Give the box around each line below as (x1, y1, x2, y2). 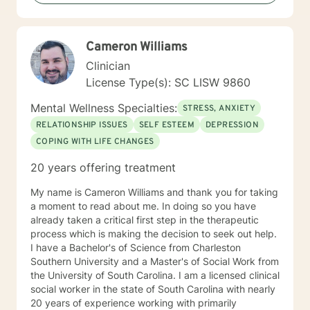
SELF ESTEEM (138, 120, 195, 131)
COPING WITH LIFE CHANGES (36, 136, 154, 147)
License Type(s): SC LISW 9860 (86, 75, 250, 89)
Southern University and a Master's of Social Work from (30, 255, 279, 267)
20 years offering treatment (30, 161, 176, 174)
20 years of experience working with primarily (30, 297, 237, 309)
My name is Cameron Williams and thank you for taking (30, 186, 278, 198)
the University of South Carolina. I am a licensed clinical (30, 269, 179, 281)
